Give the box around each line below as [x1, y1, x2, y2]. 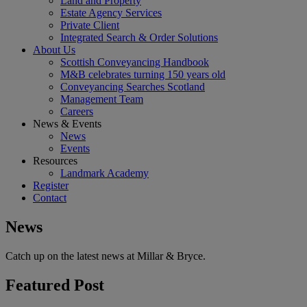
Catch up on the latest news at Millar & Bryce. [5, 249, 206, 262]
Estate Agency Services [60, 7, 162, 19]
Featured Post [5, 275, 104, 294]
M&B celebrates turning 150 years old [60, 69, 225, 80]
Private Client [60, 19, 119, 31]
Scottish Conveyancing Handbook [60, 56, 209, 68]
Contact [33, 192, 66, 204]
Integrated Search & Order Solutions [60, 32, 218, 43]
